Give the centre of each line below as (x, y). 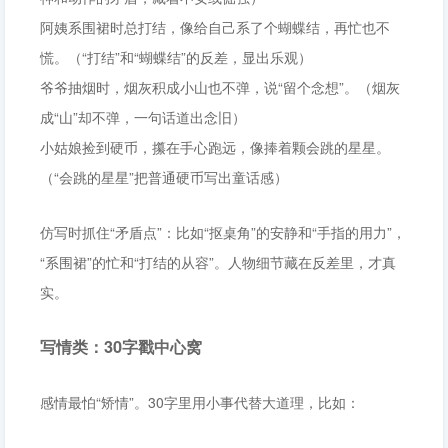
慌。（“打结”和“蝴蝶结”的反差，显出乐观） (176, 57)
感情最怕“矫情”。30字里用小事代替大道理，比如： (200, 402)
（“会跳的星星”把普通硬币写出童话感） (164, 177)
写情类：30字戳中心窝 (121, 346)
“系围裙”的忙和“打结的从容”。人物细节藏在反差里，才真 (218, 262)
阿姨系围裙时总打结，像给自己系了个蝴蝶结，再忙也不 (215, 27)
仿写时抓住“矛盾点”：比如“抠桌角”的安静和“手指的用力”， (223, 232)
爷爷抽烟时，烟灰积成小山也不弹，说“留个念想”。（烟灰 (220, 87)
